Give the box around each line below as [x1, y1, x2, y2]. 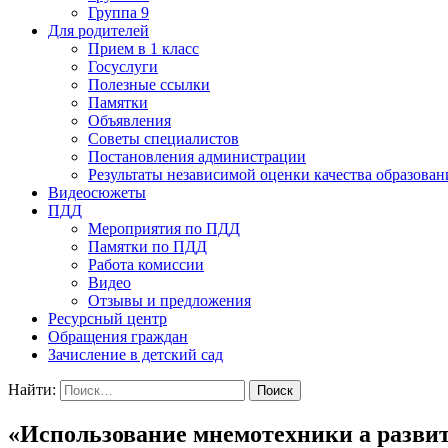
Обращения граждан [48, 327, 188, 345]
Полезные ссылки [88, 75, 210, 93]
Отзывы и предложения [88, 291, 251, 309]
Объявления [88, 111, 171, 129]
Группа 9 [88, 3, 149, 21]
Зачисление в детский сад [48, 345, 223, 363]
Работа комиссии [88, 255, 204, 273]
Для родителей [48, 21, 149, 39]
